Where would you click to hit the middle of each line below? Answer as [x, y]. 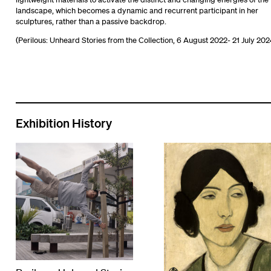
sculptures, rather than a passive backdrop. [91, 21]
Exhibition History [64, 122]
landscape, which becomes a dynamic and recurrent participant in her [137, 10]
